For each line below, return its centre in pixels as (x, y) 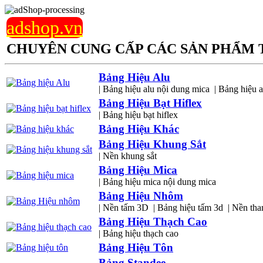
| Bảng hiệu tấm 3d (188, 208)
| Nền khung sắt (128, 156)
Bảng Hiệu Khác (139, 129)
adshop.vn (45, 28)
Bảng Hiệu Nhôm (141, 196)
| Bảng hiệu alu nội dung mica (154, 89)
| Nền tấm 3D (124, 208)
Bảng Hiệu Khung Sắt (152, 144)
